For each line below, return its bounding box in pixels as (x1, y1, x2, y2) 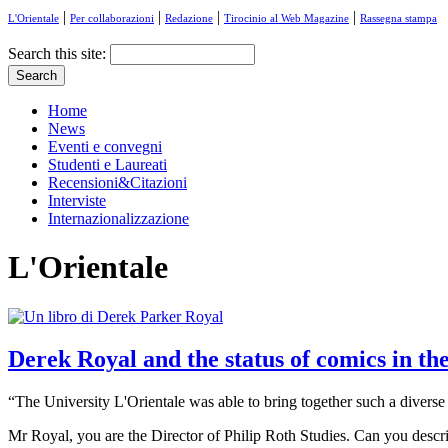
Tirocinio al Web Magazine (224, 12, 349, 24)
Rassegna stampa (360, 12, 437, 24)
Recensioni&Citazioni (48, 174, 187, 191)
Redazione (165, 12, 213, 24)
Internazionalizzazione (48, 210, 189, 227)
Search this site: (8, 45, 110, 62)
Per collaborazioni (70, 12, 154, 24)
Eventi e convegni (48, 138, 162, 155)
